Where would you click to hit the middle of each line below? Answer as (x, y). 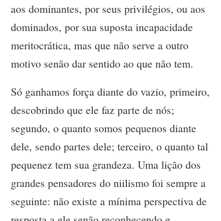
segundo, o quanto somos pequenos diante (104, 128)
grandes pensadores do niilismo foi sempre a (109, 183)
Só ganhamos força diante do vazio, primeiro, (110, 92)
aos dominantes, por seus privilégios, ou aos (108, 9)
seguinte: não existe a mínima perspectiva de (109, 201)
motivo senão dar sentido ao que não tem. (102, 64)
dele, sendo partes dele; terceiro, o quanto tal (110, 147)
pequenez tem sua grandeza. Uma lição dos (106, 165)
